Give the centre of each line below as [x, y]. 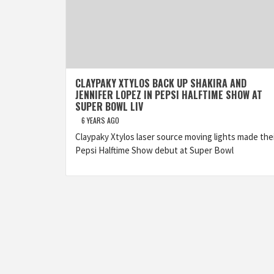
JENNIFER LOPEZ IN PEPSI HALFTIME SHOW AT [169, 95]
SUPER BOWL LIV [109, 106]
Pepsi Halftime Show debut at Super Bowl [154, 150]
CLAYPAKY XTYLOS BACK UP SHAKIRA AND [161, 83]
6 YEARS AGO [100, 120]
